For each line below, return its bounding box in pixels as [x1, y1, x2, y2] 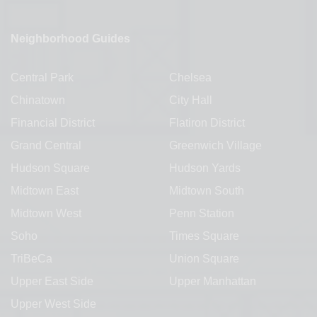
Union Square [169, 253, 239, 265]
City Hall [169, 94, 212, 107]
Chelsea [169, 71, 212, 84]
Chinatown [11, 94, 65, 107]
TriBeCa [11, 253, 52, 265]
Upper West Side [11, 298, 96, 311]
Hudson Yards [169, 162, 241, 175]
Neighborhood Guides [11, 33, 130, 45]
